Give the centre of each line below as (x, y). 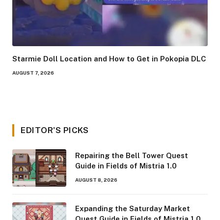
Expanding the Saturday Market (133, 208)
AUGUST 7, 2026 (33, 72)
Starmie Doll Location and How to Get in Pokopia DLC (109, 58)
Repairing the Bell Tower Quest (132, 155)
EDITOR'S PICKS (55, 130)
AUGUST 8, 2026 (96, 179)
